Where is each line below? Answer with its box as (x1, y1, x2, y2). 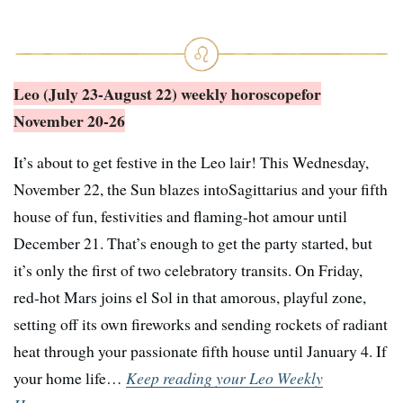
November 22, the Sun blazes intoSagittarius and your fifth (13, 178, 388, 201)
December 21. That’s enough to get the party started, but (13, 232, 372, 255)
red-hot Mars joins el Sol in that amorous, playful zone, (13, 286, 366, 309)
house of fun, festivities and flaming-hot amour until (13, 205, 347, 228)
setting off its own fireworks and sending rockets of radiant (13, 313, 388, 336)
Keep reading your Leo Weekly (126, 367, 323, 390)
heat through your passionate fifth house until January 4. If (13, 340, 387, 363)
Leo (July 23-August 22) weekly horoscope (13, 82, 301, 106)
